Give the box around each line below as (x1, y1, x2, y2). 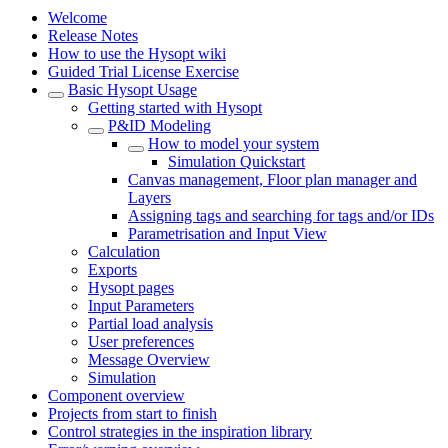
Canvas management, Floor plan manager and (128, 171, 417, 188)
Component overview (48, 387, 185, 404)
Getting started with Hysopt (88, 99, 262, 116)
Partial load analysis (88, 315, 213, 332)
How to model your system (148, 135, 319, 152)
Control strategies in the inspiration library (48, 423, 312, 440)
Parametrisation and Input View (128, 225, 327, 242)
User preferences (88, 333, 194, 350)
